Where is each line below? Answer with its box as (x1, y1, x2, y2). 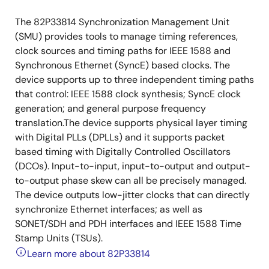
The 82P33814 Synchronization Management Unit (15, 16, 229, 28)
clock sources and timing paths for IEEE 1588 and (15, 44, 231, 57)
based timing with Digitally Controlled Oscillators (15, 145, 231, 158)
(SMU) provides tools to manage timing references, (15, 30, 238, 43)
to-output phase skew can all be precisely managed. (15, 174, 246, 187)
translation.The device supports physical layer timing (15, 116, 247, 129)
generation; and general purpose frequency (15, 102, 206, 115)
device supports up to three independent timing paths (15, 73, 254, 86)
